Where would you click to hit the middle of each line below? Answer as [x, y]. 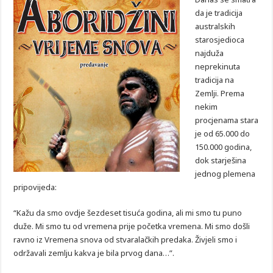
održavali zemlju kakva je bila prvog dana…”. [94, 253]
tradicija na [215, 80]
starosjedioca [220, 40]
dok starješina [221, 161]
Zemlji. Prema [220, 94]
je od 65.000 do [223, 134]
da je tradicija [219, 13]
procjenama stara [227, 120]
